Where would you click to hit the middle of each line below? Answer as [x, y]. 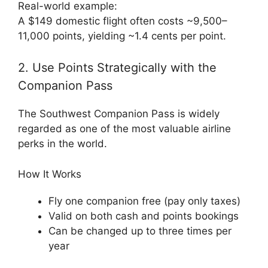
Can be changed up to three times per [140, 231]
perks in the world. [63, 144]
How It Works [50, 174]
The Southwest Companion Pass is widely [119, 114]
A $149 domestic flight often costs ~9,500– [123, 21]
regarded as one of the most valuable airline [124, 129]
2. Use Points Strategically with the [117, 68]
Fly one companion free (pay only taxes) [144, 201]
